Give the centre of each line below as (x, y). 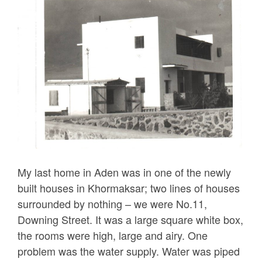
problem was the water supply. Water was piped (129, 251)
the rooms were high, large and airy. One (113, 235)
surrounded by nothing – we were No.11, (112, 203)
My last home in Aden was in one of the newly (124, 172)
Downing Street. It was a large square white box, (130, 219)
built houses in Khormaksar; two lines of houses (129, 187)
